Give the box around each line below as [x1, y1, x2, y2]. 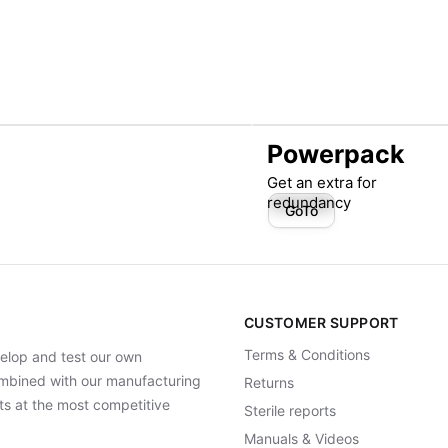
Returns [244, 374, 294, 391]
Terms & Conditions [244, 346, 370, 363]
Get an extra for [267, 173, 377, 192]
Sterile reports [244, 402, 336, 419]
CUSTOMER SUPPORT [244, 314, 399, 331]
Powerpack [267, 139, 405, 169]
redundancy [267, 193, 351, 212]
